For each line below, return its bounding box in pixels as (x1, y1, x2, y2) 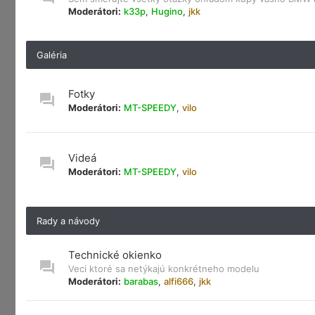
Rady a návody (37, 215, 100, 226)
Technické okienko (68, 248, 162, 262)
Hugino (151, 6, 183, 17)
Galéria (37, 49, 67, 60)
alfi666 (164, 276, 193, 287)
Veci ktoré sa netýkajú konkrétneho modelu (68, 263, 259, 274)
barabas (124, 276, 158, 287)
